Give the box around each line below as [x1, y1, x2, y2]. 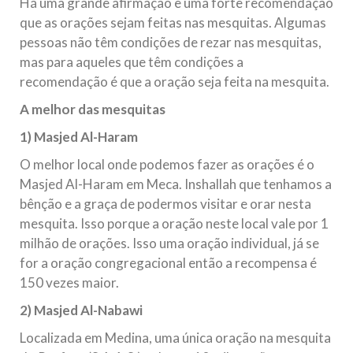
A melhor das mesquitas [20, 101, 165, 117]
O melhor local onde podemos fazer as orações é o [20, 156, 314, 173]
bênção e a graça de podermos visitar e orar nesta [20, 195, 311, 212]
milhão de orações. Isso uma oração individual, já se [20, 235, 319, 251]
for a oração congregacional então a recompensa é [20, 255, 317, 271]
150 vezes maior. [20, 274, 119, 291]
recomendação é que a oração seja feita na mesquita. [20, 73, 329, 90]
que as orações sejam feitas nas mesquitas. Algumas [20, 14, 326, 31]
